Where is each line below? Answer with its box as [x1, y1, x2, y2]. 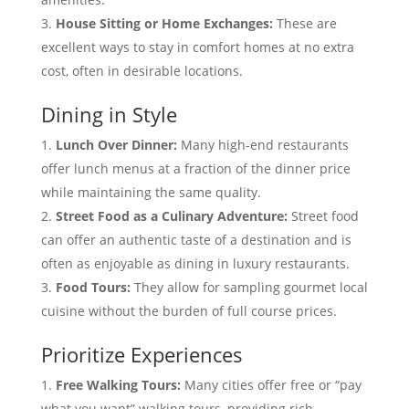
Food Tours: [55, 278, 131, 297]
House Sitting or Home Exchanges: [55, 15, 273, 33]
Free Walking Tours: [55, 376, 181, 394]
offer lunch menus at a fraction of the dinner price [40, 160, 351, 178]
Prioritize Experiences [40, 341, 243, 369]
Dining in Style [40, 100, 177, 129]
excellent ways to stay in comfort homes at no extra [40, 38, 354, 57]
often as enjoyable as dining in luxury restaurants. [40, 255, 350, 273]
